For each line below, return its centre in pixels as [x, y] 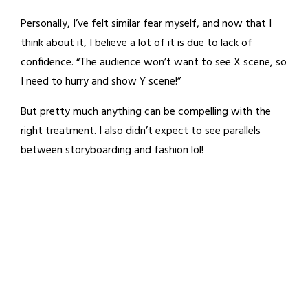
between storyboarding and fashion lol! [112, 151]
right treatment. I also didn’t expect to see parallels [141, 131]
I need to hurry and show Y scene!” [101, 82]
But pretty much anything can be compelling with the [146, 112]
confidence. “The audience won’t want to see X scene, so [154, 63]
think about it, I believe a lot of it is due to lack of [136, 43]
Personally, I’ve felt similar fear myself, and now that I [146, 24]
